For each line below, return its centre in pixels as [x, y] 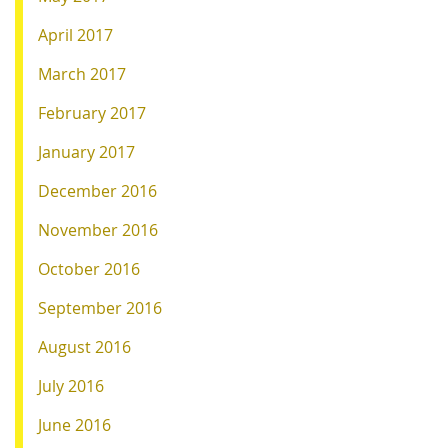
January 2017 [86, 151]
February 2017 [92, 112]
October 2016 [89, 268]
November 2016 [98, 229]
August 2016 [84, 346]
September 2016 [100, 307]
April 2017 [75, 34]
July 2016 [71, 385]
